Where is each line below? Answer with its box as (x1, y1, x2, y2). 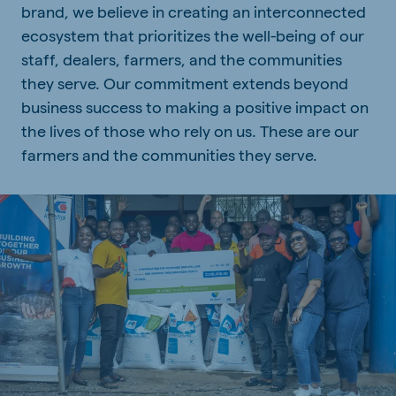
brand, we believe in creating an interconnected (21, 2, 366, 20)
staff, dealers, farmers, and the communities (21, 49, 342, 68)
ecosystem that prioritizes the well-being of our (21, 26, 364, 44)
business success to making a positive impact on (21, 97, 369, 116)
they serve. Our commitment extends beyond (21, 73, 348, 92)
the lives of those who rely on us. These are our (21, 121, 359, 140)
